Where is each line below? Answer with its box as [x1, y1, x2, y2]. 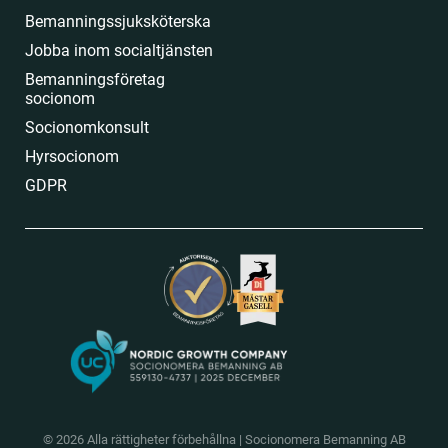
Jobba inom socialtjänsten [25, 40, 217, 60]
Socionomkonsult [25, 117, 149, 137]
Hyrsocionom [25, 146, 119, 166]
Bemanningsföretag [25, 69, 165, 89]
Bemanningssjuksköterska [25, 11, 215, 31]
